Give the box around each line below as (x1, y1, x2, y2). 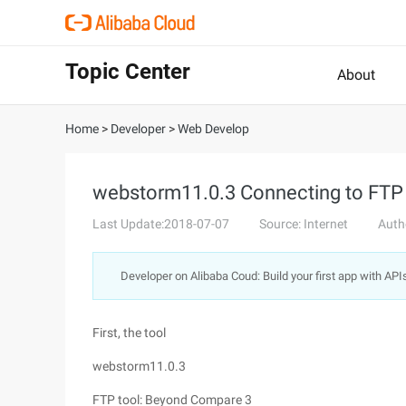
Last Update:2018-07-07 (92, 217, 229, 231)
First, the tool (92, 325, 166, 340)
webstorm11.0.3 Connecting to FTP (92, 181, 403, 204)
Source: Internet (259, 217, 348, 231)
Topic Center (65, 59, 190, 84)
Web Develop (178, 121, 249, 136)
